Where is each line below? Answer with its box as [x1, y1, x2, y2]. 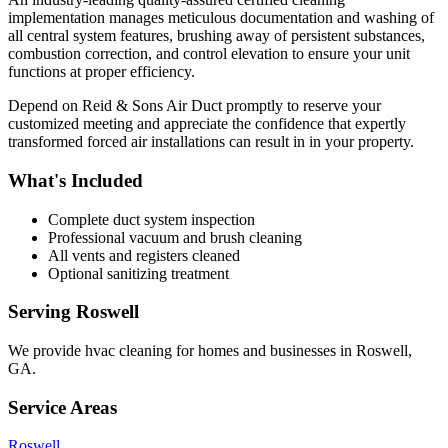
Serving [8, 301, 76, 323]
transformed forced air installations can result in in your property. [8, 133, 414, 151]
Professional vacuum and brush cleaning [48, 228, 302, 246]
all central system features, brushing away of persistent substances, [8, 27, 425, 45]
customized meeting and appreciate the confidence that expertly [8, 115, 406, 133]
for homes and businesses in [172, 341, 356, 359]
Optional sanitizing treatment [48, 264, 229, 282]
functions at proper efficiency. [8, 63, 195, 81]
